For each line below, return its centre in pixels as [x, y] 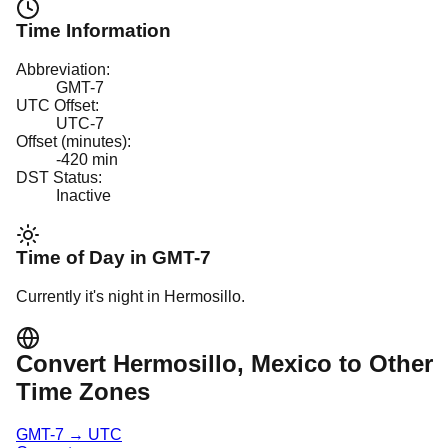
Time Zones [83, 392]
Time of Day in [84, 258]
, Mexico [284, 364]
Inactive [83, 195]
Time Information [93, 31]
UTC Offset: [57, 105]
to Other [382, 364]
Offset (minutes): [73, 141]
